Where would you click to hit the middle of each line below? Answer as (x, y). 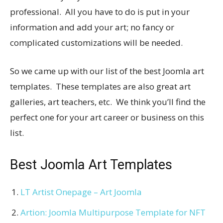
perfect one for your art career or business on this (107, 117)
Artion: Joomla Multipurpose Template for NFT (113, 212)
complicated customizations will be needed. (96, 42)
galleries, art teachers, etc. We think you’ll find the (108, 102)
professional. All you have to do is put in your (100, 11)
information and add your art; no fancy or (92, 27)
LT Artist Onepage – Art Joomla (81, 192)
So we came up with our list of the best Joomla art (107, 71)
